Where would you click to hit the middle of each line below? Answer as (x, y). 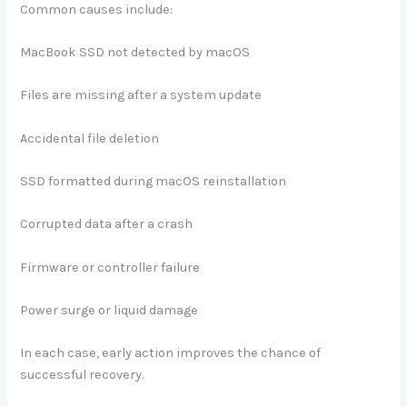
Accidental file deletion (90, 138)
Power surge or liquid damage (109, 310)
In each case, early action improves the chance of (171, 353)
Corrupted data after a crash (107, 224)
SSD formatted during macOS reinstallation (154, 181)
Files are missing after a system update (141, 95)
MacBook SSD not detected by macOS (135, 52)
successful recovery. (82, 375)
